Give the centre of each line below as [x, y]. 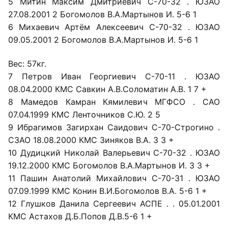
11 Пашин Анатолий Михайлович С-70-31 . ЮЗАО [114, 178]
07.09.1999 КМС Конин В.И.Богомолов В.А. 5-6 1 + [108, 191]
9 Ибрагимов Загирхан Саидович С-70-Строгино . [114, 127]
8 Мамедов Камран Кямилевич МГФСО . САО [114, 102]
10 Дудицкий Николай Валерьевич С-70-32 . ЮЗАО [114, 152]
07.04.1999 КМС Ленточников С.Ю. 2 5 [84, 114]
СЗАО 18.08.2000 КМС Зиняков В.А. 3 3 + [91, 140]
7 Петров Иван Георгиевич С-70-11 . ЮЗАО [114, 76]
